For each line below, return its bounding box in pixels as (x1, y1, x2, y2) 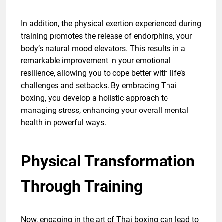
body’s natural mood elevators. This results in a (21, 44, 185, 54)
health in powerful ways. (21, 118, 106, 128)
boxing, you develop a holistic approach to (21, 93, 168, 103)
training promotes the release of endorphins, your (21, 31, 192, 41)
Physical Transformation (21, 152, 195, 171)
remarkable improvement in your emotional (21, 56, 171, 66)
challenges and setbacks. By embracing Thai (21, 81, 177, 91)
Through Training (21, 177, 143, 196)
